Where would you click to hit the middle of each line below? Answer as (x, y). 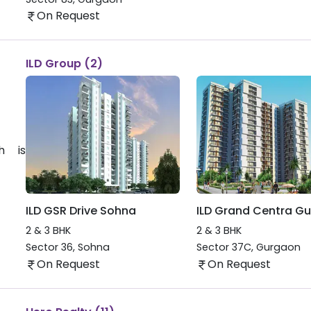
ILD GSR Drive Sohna (81, 210)
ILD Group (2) (64, 64)
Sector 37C (224, 247)
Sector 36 (49, 247)
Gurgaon (278, 247)
